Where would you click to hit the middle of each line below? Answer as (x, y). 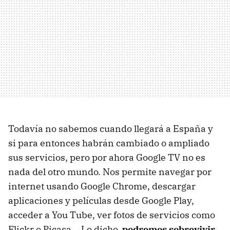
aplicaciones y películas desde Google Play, (101, 200)
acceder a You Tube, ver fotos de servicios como (112, 215)
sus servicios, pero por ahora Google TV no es (107, 157)
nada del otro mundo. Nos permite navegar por (110, 171)
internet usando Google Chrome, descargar (102, 186)
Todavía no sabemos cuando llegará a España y (111, 128)
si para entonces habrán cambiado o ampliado (109, 143)
